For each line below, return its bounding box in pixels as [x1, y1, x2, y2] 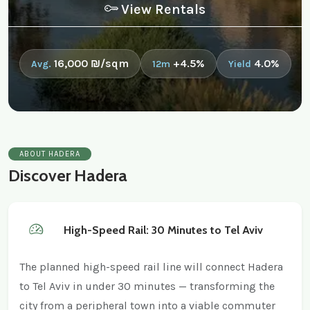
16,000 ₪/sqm [53, 57, 129, 71]
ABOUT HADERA [19, 149, 80, 159]
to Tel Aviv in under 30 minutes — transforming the [19, 280, 275, 293]
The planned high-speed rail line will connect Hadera [19, 260, 283, 274]
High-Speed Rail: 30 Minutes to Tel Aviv [64, 223, 263, 237]
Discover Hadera [8, 165, 127, 186]
